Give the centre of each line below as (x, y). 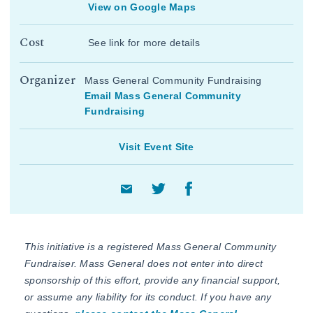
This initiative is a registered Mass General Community (151, 246)
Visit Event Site (156, 146)
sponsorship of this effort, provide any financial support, (153, 280)
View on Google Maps (142, 7)
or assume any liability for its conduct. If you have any (148, 297)
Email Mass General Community (163, 95)
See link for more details (144, 43)
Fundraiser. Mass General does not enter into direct (144, 263)
